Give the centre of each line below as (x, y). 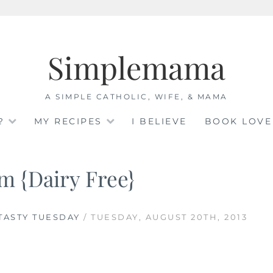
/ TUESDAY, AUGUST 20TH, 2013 (164, 217)
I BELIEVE (159, 122)
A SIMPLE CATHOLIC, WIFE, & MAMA (136, 97)
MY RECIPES (68, 122)
